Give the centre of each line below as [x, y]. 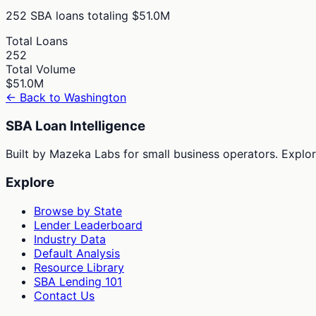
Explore [30, 183]
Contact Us [64, 295]
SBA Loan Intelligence [75, 126]
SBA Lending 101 [78, 281]
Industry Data [70, 239]
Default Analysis [77, 253]
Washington [95, 97]
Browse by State [78, 211]
